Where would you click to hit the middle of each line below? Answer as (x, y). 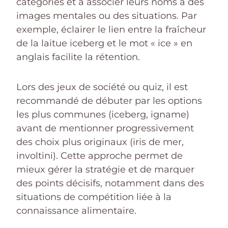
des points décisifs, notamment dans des (110, 183)
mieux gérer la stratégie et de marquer (105, 169)
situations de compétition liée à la (94, 197)
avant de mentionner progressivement (105, 128)
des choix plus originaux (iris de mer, (100, 142)
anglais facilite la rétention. (78, 57)
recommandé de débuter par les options (109, 101)
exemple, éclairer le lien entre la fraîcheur (111, 29)
